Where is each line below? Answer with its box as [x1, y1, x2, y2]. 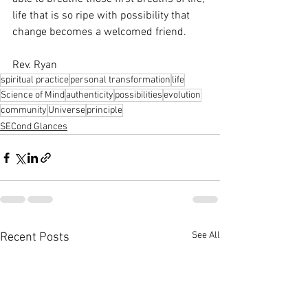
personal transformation [70, 74, 170, 86]
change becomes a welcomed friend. [12, 25, 189, 39]
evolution [164, 89, 201, 101]
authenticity [66, 89, 113, 101]
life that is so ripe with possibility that [12, 9, 192, 23]
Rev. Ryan [12, 58, 57, 72]
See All [192, 230, 220, 241]
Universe [48, 104, 85, 116]
